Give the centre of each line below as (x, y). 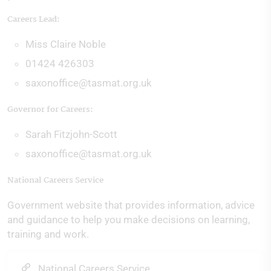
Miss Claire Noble (66, 44)
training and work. (48, 234)
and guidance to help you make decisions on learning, (129, 220)
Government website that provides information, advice (131, 205)
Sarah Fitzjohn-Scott (71, 134)
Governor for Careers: (50, 109)
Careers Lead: (34, 19)
